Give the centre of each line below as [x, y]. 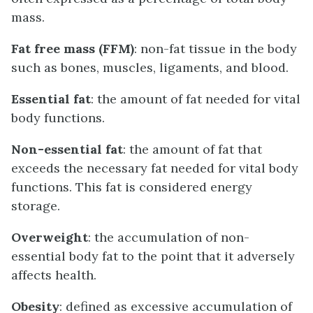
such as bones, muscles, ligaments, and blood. [150, 68]
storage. [36, 206]
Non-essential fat [67, 150]
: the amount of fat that [192, 150]
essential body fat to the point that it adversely [153, 256]
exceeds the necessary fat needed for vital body [155, 168]
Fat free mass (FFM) [73, 49]
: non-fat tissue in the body [216, 49]
